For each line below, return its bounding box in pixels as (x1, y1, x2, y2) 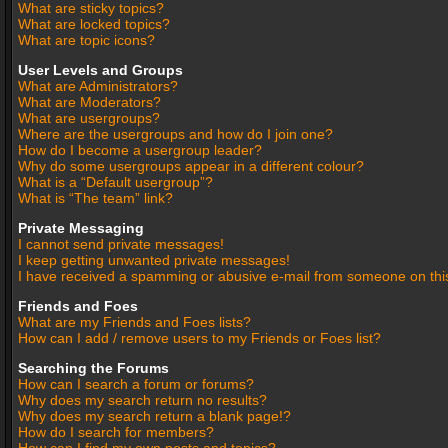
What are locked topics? (18, 16, 170, 32)
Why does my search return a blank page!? (18, 408, 291, 424)
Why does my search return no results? (18, 392, 267, 408)
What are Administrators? (18, 78, 178, 94)
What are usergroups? (18, 110, 160, 126)
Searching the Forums (18, 360, 169, 376)
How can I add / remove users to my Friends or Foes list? (18, 330, 381, 346)
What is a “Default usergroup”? (18, 174, 213, 190)
